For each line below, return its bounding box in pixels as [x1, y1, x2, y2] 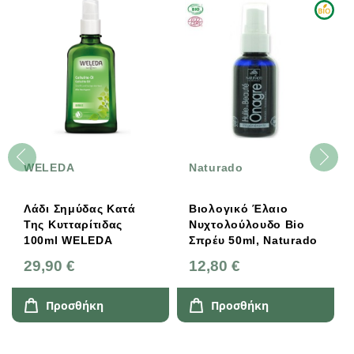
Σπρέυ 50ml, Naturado [189, 234, 318, 247]
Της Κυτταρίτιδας [24, 218, 123, 232]
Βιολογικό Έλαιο [189, 202, 288, 216]
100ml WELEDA [62, 234, 113, 247]
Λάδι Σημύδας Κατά [24, 202, 136, 216]
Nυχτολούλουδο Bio [189, 218, 305, 232]
